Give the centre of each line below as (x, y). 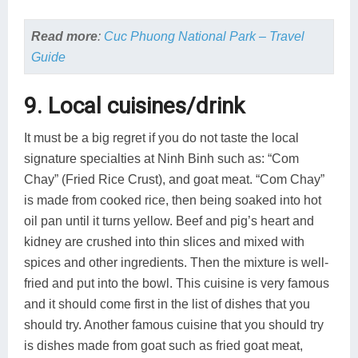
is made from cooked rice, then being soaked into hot (173, 200)
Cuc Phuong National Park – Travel (204, 36)
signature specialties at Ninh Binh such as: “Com (161, 158)
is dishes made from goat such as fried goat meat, (163, 345)
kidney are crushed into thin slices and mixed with (164, 241)
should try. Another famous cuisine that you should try (174, 324)
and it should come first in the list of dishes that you (167, 304)
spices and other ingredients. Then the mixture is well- (176, 262)
